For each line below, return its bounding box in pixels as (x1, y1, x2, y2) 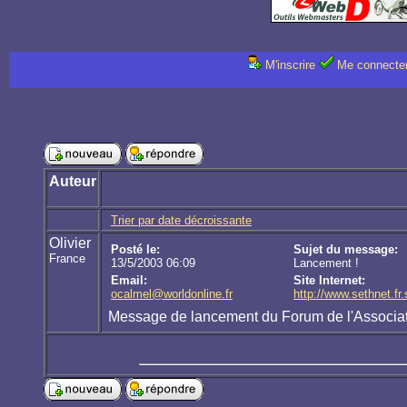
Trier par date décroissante (111, 213, 252, 228)
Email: (111, 273, 147, 288)
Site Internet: (293, 273, 365, 288)
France (49, 252, 85, 266)
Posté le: (111, 243, 160, 257)
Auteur (49, 174, 96, 190)
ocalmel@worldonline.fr (111, 287, 233, 302)
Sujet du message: (293, 243, 398, 257)
